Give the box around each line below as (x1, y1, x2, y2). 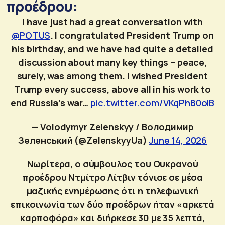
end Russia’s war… (10, 96, 91, 109)
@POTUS (11, 29, 50, 41)
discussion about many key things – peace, (18, 56, 207, 68)
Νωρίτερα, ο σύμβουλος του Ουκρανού (27, 157, 198, 170)
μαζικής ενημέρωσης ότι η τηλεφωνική (26, 184, 199, 197)
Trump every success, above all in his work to (14, 83, 211, 95)
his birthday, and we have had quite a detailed (12, 42, 213, 55)
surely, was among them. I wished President (17, 69, 208, 82)
